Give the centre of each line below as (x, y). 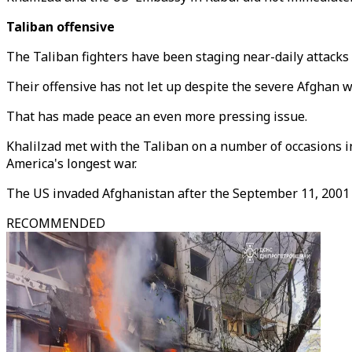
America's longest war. (73, 163)
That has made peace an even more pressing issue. (157, 116)
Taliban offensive (60, 27)
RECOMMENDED (56, 223)
